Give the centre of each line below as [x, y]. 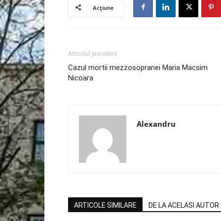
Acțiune [103, 7]
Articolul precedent [93, 54]
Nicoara [81, 78]
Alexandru [156, 124]
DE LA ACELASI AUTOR [184, 205]
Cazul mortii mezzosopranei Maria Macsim [138, 67]
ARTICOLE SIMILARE [105, 205]
